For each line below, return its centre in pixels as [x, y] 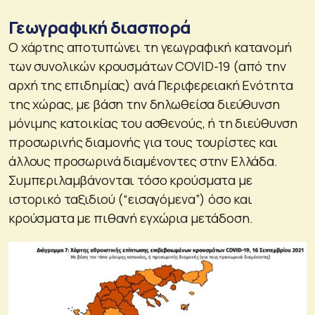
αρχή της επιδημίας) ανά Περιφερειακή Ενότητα [151, 85]
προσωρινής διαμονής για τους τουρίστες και [143, 142]
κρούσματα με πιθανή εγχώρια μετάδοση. [131, 218]
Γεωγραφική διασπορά [100, 27]
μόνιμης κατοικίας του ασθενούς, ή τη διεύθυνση [153, 123]
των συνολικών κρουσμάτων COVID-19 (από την [147, 66]
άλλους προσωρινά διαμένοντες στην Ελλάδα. [143, 161]
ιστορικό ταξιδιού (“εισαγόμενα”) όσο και [130, 199]
